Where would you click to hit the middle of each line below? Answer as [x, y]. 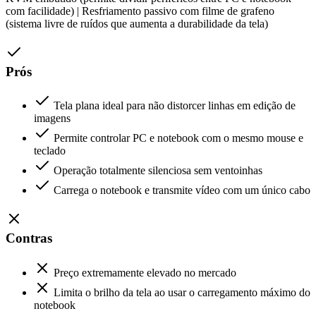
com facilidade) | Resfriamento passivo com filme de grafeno [140, 11]
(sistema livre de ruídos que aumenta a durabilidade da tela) [137, 24]
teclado [50, 151]
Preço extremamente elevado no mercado [145, 272]
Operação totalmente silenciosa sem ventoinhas [158, 171]
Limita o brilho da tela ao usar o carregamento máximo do [182, 292]
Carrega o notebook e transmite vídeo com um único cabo [182, 190]
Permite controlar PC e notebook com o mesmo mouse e [178, 138]
